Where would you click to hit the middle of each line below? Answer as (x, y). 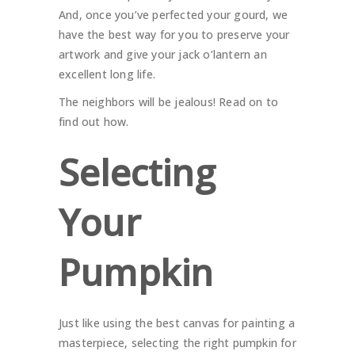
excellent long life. (107, 74)
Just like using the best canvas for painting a (177, 323)
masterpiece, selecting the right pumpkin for (177, 343)
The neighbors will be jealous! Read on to (169, 102)
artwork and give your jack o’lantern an (163, 55)
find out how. (94, 122)
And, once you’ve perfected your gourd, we (174, 15)
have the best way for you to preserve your (174, 35)
